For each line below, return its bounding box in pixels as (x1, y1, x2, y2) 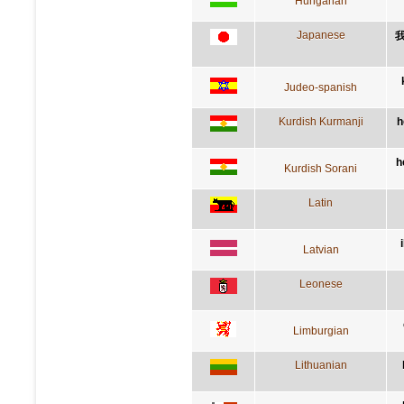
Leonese (298, 277, 343, 290)
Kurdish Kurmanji (278, 115, 363, 128)
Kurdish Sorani (284, 161, 357, 175)
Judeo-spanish (284, 80, 357, 94)
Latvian (302, 243, 339, 256)
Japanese (296, 28, 345, 41)
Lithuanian (294, 358, 347, 372)
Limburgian (292, 324, 349, 337)
